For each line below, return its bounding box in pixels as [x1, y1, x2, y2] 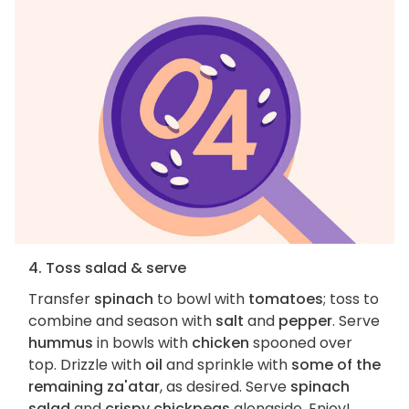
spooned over [249, 331, 352, 353]
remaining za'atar [28, 375, 160, 397]
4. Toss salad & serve [28, 257, 186, 278]
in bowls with [93, 331, 192, 353]
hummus [28, 331, 93, 353]
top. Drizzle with [28, 353, 145, 375]
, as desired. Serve [160, 375, 290, 397]
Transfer [28, 288, 94, 309]
